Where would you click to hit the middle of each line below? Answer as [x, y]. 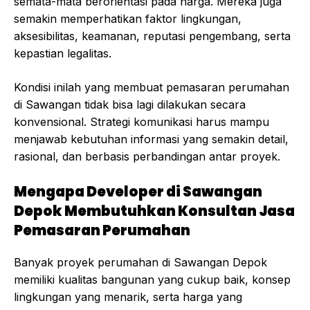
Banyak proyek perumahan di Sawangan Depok [140, 263]
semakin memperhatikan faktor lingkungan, [128, 19]
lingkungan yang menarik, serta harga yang [128, 297]
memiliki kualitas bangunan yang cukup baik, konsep [152, 280]
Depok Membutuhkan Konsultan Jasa [154, 211]
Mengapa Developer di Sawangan [138, 192]
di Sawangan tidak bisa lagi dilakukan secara [130, 105]
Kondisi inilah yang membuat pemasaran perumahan [152, 88]
